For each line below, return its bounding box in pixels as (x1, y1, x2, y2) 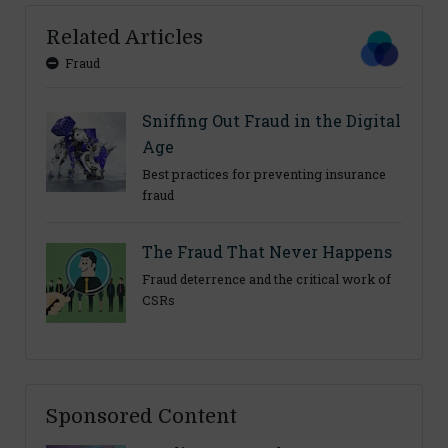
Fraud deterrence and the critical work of (142, 271, 391, 288)
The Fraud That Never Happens (142, 241, 392, 263)
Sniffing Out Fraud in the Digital (142, 110, 401, 132)
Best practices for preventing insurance (142, 166, 386, 183)
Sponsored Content (46, 405, 237, 429)
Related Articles (46, 26, 203, 50)
